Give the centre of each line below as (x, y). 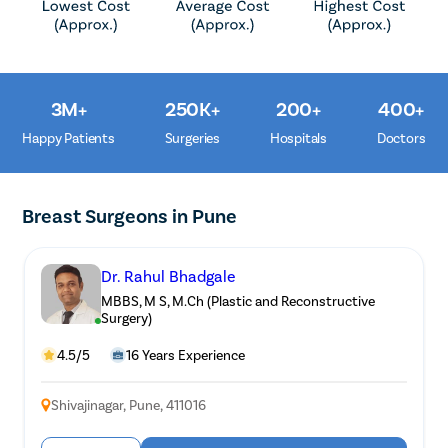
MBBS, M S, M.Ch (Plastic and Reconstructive (238, 301)
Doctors (401, 138)
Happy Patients (68, 138)
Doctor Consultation (264, 406)
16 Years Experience (186, 355)
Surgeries (192, 138)
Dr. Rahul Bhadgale (169, 276)
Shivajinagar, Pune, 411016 (129, 405)
